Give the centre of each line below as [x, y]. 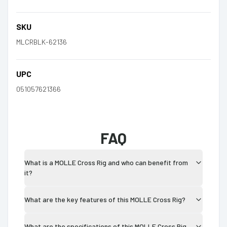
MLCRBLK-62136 [42, 42]
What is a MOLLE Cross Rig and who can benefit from [106, 162]
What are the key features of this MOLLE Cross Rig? [105, 199]
